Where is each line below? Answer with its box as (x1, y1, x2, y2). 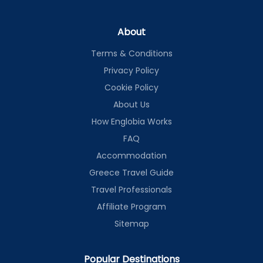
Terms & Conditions (90, 48, 173, 59)
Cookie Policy (104, 82, 159, 93)
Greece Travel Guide (89, 167, 174, 178)
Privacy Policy (104, 65, 159, 76)
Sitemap (114, 218, 149, 230)
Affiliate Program (97, 201, 166, 213)
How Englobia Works (91, 116, 172, 127)
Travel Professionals (91, 184, 172, 195)
